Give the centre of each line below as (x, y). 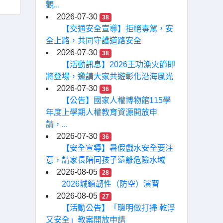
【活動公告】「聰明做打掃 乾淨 (118, 208)
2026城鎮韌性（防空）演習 (111, 184)
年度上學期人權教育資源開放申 (102, 112)
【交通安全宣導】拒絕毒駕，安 (117, 29)
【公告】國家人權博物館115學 (116, 100)
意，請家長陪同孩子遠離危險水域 (106, 160)
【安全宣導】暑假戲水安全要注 (117, 148)
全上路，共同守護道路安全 (94, 41)
